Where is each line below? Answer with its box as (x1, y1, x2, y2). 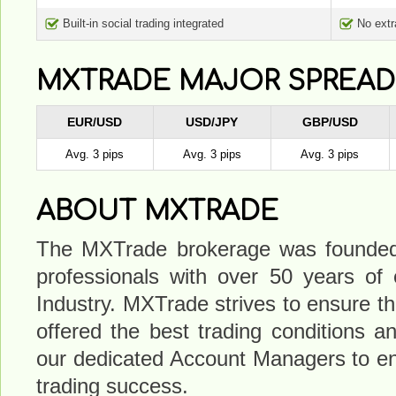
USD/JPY (186, 115, 239, 129)
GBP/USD (302, 115, 358, 129)
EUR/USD (67, 115, 123, 129)
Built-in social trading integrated (63, 17, 224, 30)
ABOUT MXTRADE (36, 197, 278, 226)
